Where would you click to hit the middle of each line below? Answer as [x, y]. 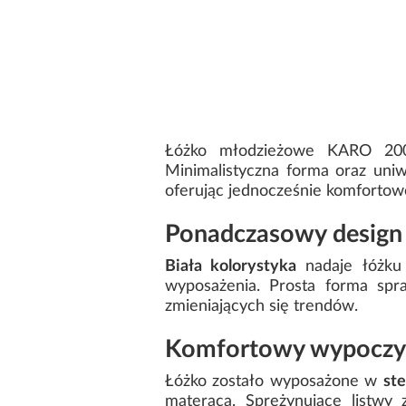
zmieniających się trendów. [261, 307]
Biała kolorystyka [231, 267]
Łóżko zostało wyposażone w [274, 382]
